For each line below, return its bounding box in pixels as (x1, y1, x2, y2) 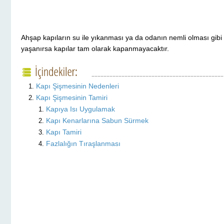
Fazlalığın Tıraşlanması (46, 139, 120, 148)
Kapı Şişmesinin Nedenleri (36, 82, 119, 90)
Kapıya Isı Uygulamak (46, 105, 115, 113)
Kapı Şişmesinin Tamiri (36, 93, 107, 102)
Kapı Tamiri (46, 128, 81, 136)
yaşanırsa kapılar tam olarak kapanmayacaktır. (21, 44, 169, 52)
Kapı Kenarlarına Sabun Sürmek (46, 116, 148, 125)
